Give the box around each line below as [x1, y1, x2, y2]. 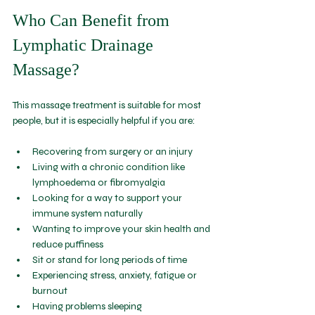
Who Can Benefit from [13, 11, 174, 30]
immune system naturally [32, 207, 147, 220]
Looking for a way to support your [32, 192, 184, 205]
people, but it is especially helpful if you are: [13, 115, 195, 127]
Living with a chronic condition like [32, 161, 187, 174]
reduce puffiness [32, 238, 108, 251]
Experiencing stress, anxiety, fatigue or [32, 269, 199, 282]
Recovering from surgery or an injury [32, 146, 197, 158]
